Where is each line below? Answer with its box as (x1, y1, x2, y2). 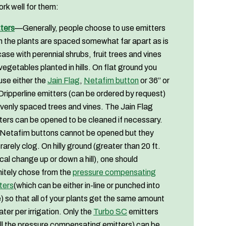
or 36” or (139, 76, 169, 85)
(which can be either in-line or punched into (14, 181, 160, 190)
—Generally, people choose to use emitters (15, 24, 165, 33)
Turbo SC (93, 207, 127, 216)
